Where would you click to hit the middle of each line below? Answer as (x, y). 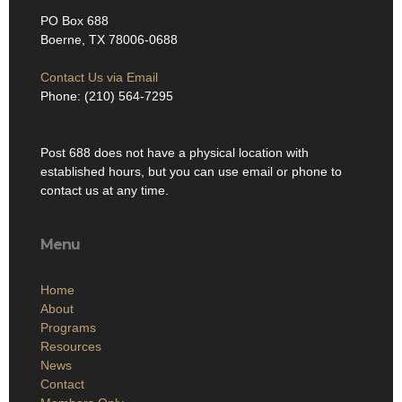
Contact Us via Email (99, 78)
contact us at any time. (108, 191)
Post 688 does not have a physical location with (175, 153)
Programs (68, 328)
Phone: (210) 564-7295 (107, 96)
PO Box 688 (74, 21)
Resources (71, 347)
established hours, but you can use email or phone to (191, 172)
